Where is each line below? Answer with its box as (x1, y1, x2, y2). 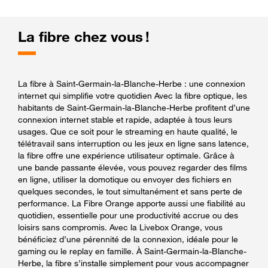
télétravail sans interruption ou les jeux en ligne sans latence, (18, 138, 249, 148)
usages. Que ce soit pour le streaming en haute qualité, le (18, 126, 237, 136)
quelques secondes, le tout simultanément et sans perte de (18, 185, 242, 196)
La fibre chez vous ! (18, 28, 150, 45)
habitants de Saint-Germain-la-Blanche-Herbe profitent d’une (18, 102, 250, 112)
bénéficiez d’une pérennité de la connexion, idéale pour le (18, 233, 238, 244)
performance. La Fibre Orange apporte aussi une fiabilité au (18, 197, 245, 208)
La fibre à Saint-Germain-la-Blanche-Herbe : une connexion (18, 78, 245, 89)
